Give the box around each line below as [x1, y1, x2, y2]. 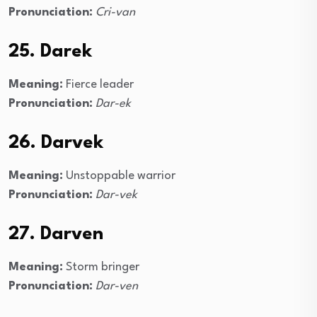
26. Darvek [8, 134, 103, 153]
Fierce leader [63, 79, 134, 91]
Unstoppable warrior [63, 170, 175, 183]
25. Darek [8, 42, 92, 62]
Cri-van [96, 6, 135, 19]
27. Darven [8, 225, 103, 244]
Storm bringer [63, 261, 139, 274]
